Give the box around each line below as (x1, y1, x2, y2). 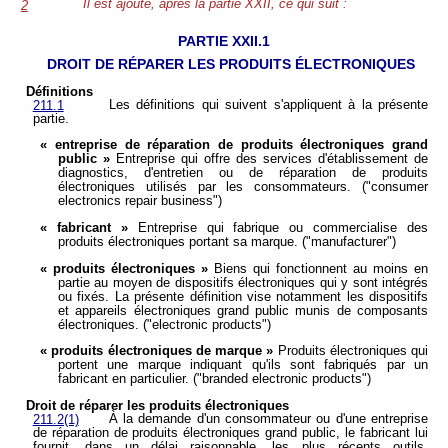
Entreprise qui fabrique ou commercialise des (127, 220, 429, 235)
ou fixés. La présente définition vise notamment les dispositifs (58, 289, 428, 304)
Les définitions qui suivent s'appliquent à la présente (108, 97, 428, 112)
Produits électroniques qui (273, 344, 429, 359)
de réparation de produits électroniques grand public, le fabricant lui (32, 425, 428, 440)
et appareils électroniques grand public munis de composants (58, 303, 428, 318)
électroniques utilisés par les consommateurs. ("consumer (58, 180, 428, 195)
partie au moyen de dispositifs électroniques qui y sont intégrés (58, 275, 428, 290)
